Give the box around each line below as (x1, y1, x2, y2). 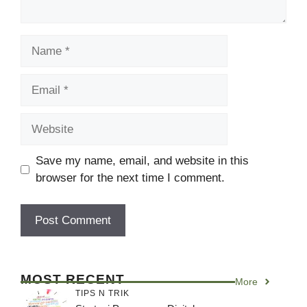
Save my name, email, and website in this (35, 154, 249, 167)
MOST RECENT (21, 271, 125, 286)
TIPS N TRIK (75, 288, 130, 298)
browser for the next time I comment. (35, 171, 225, 184)
